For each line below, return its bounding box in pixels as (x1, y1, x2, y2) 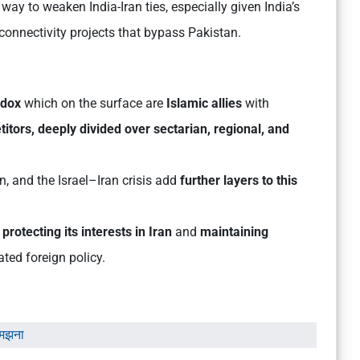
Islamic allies (166, 96, 242, 112)
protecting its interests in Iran (2, 224, 175, 240)
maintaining (200, 224, 268, 240)
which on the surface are (21, 96, 166, 112)
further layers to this (180, 173, 297, 189)
